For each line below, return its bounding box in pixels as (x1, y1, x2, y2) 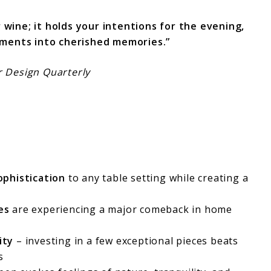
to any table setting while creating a (65, 171, 249, 185)
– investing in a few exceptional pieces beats (13, 234, 239, 248)
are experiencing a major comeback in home (9, 203, 233, 217)
